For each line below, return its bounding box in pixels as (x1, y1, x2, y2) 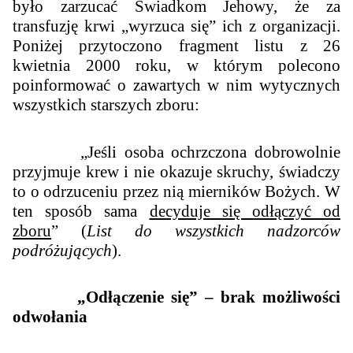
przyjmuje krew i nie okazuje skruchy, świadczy (13, 162, 340, 181)
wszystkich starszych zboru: (13, 95, 200, 114)
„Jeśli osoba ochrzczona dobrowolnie (13, 142, 340, 162)
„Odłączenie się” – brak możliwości (13, 288, 340, 307)
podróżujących (13, 240, 113, 260)
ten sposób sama (13, 201, 150, 221)
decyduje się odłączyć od (149, 201, 340, 221)
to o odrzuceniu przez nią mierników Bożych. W (13, 181, 340, 201)
